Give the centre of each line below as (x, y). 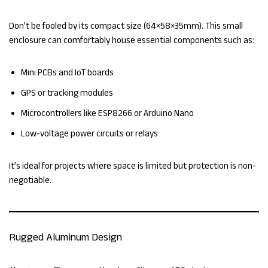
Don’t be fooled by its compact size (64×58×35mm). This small (126, 26)
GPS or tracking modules (67, 93)
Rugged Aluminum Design (66, 237)
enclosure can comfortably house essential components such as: (132, 40)
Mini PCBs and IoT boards (67, 72)
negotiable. (30, 180)
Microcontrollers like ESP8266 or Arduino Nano (107, 113)
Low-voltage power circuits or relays (89, 133)
